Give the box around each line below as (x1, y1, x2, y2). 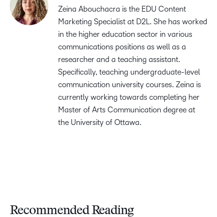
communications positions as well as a (58, 43, 186, 51)
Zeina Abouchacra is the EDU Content (58, 5, 186, 14)
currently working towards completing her (58, 93, 200, 102)
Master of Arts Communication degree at (58, 106, 195, 114)
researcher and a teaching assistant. (58, 55, 180, 64)
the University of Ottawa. (58, 118, 141, 127)
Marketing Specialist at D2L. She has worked (58, 17, 207, 26)
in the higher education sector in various (58, 30, 192, 39)
